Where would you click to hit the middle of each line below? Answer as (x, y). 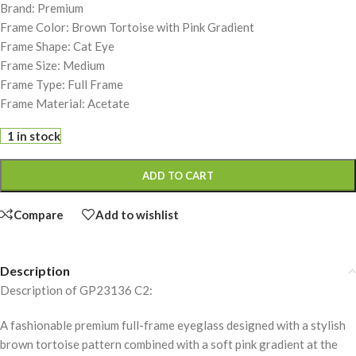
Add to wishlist (137, 214)
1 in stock (34, 136)
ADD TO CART (178, 176)
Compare (39, 214)
